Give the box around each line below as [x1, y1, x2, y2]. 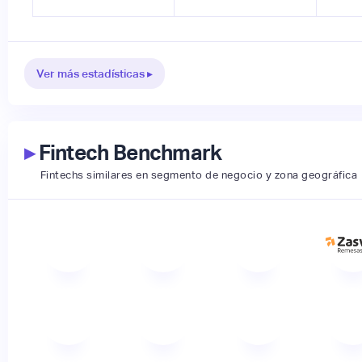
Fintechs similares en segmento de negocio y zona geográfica [40, 168, 358, 181]
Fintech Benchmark [34, 140, 222, 165]
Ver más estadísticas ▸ [36, 66, 153, 80]
